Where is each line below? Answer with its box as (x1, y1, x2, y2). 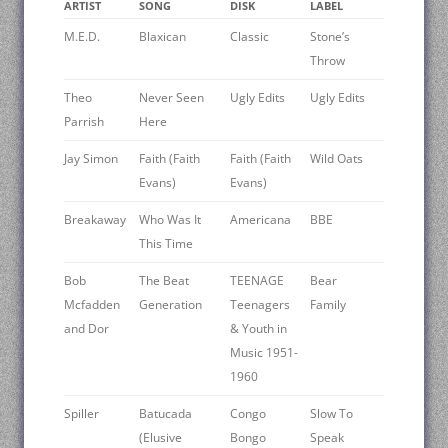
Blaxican (139, 27, 186, 45)
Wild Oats (310, 149, 363, 167)
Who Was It (139, 210, 201, 228)
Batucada (139, 404, 192, 422)
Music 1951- (230, 343, 298, 361)
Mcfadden (64, 295, 120, 313)
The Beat (139, 271, 189, 289)
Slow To (310, 404, 353, 422)
